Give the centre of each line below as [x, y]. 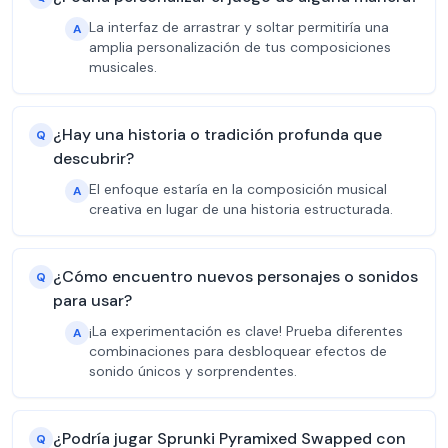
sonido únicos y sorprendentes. [193, 371]
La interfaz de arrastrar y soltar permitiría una [239, 27]
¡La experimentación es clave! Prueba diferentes [246, 331]
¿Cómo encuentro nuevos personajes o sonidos [235, 276]
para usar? [92, 300]
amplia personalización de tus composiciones [240, 47]
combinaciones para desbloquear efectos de [238, 351]
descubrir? [93, 158]
